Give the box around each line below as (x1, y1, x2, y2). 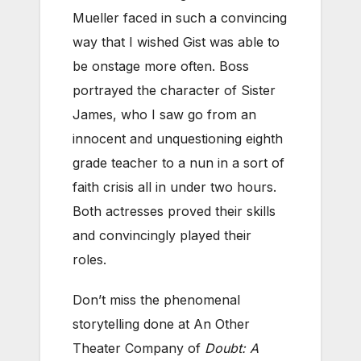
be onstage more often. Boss (73, 57, 249, 74)
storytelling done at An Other (73, 315, 250, 332)
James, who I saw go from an (73, 106, 256, 122)
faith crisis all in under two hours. (73, 178, 276, 195)
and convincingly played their (73, 226, 251, 243)
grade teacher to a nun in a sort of (73, 154, 284, 171)
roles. (73, 251, 106, 268)
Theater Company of (73, 339, 205, 356)
